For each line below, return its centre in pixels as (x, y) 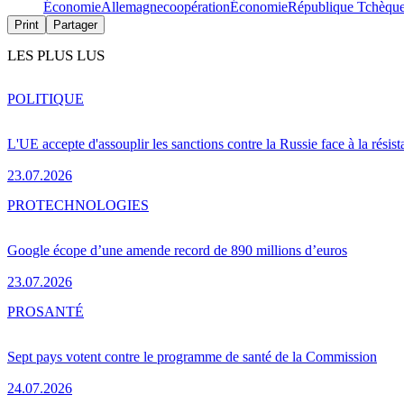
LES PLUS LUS (56, 56)
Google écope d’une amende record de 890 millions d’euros (177, 251)
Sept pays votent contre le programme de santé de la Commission (192, 357)
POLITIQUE (46, 99)
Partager (75, 25)
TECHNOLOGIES (92, 206)
